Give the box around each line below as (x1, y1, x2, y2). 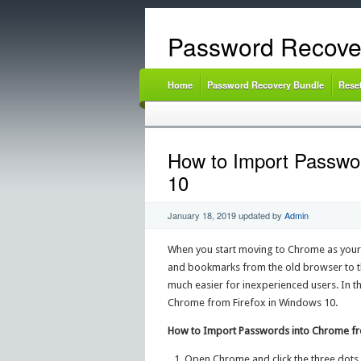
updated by (235, 209, 284, 222)
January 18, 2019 (167, 209, 236, 222)
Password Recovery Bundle (206, 78, 324, 91)
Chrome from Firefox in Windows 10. (167, 297, 338, 309)
